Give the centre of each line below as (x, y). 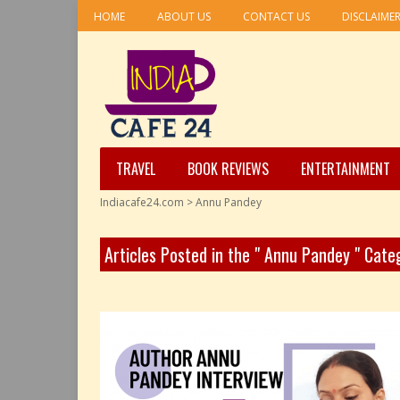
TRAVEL (136, 169)
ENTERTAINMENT (346, 169)
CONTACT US (276, 17)
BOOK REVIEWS (228, 169)
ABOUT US (184, 17)
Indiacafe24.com (142, 202)
